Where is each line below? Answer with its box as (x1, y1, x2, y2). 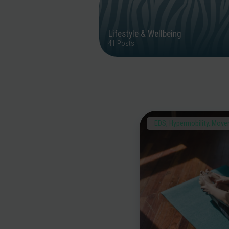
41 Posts (108, 39, 134, 48)
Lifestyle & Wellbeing (108, 29, 181, 39)
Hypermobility (169, 119, 209, 128)
